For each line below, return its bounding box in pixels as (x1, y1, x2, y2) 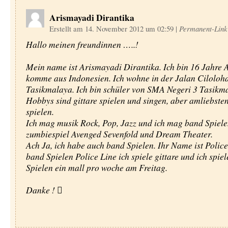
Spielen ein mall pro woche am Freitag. (25, 161, 167, 174)
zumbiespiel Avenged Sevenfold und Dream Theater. (25, 128, 213, 140)
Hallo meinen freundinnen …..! (25, 38, 138, 50)
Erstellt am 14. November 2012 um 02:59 (49, 23, 176, 34)
